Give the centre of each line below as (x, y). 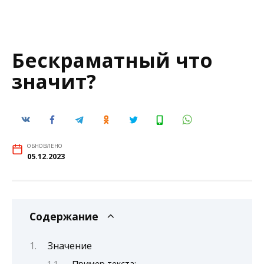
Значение (70, 245)
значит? (54, 81)
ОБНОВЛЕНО (44, 146)
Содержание (64, 217)
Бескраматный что (112, 60)
